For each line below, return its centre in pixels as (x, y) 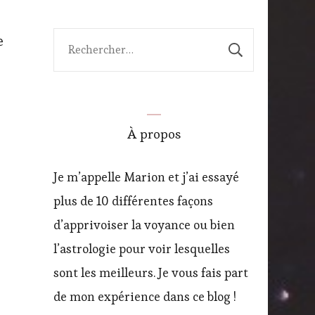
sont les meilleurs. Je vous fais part (151, 272)
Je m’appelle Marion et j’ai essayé (146, 176)
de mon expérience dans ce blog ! (145, 296)
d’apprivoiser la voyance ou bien (144, 224)
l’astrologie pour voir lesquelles (142, 248)
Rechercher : (89, 39)
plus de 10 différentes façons (133, 200)
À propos (154, 134)
